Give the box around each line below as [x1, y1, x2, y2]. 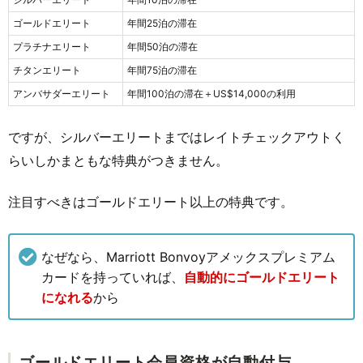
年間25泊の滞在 [127, 16, 197, 29]
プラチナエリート [13, 40, 91, 53]
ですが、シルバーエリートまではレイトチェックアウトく [8, 128, 345, 145]
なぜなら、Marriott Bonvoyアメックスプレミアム [41, 248, 335, 265]
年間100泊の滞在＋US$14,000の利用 [127, 87, 296, 100]
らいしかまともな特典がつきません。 [8, 152, 228, 169]
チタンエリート [13, 63, 81, 76]
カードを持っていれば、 [41, 268, 184, 285]
